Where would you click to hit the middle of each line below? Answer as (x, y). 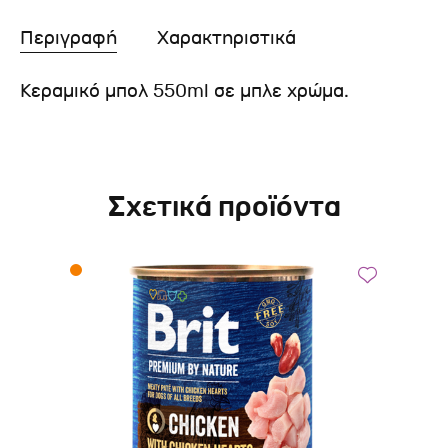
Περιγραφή (68, 38)
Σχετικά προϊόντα (224, 207)
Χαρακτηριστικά (226, 38)
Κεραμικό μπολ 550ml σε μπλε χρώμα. (184, 91)
